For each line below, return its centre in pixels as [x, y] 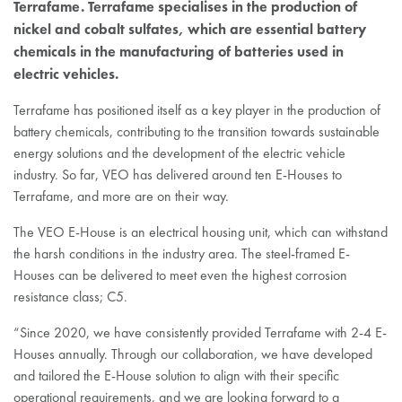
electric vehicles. [66, 74]
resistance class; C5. [70, 297]
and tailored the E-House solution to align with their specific [176, 376]
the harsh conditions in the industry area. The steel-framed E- [182, 253]
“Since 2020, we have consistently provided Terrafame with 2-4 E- [200, 332]
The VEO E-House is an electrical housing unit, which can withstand [201, 232]
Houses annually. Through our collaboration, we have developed [193, 354]
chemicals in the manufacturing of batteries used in [179, 51]
